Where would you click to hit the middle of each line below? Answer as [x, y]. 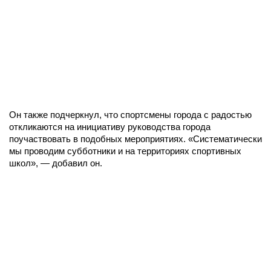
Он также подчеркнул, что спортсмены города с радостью [130, 115]
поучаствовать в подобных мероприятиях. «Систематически [135, 139]
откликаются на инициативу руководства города [110, 127]
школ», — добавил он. [56, 163]
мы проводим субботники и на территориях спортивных [125, 151]
